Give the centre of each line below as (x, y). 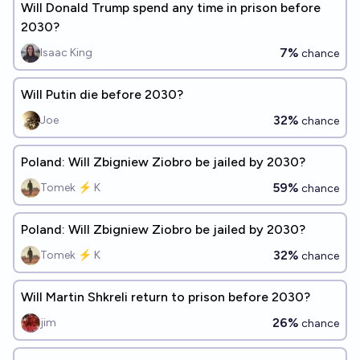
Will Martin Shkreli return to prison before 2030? (166, 297)
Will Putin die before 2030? (102, 94)
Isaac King (66, 53)
